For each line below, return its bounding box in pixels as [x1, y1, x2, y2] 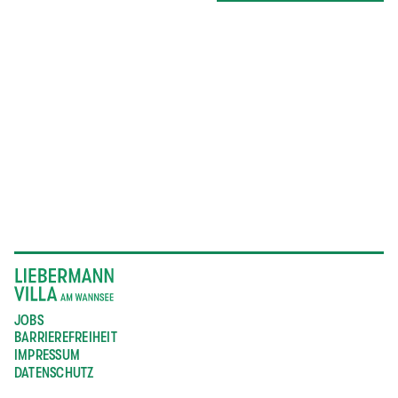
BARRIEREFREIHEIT [14, 330, 117, 346]
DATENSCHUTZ [14, 364, 94, 381]
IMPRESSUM [14, 346, 81, 363]
